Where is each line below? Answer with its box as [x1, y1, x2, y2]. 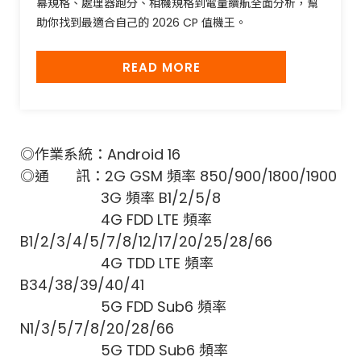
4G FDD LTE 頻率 [20, 210, 212, 230]
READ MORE [122, 59, 201, 77]
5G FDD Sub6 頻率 [20, 297, 226, 317]
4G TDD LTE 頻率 [20, 253, 214, 274]
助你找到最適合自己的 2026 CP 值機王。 [36, 15, 247, 31]
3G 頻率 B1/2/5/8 [20, 188, 221, 209]
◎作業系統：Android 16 [20, 144, 180, 165]
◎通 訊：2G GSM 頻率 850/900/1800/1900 [20, 166, 337, 187]
